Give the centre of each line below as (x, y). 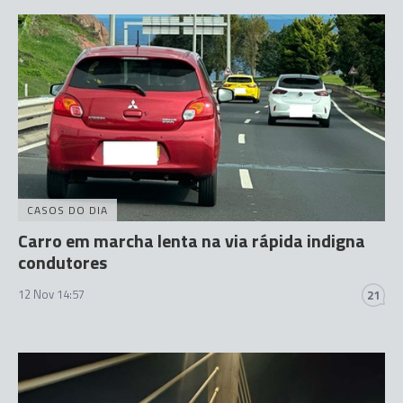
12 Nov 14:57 (51, 294)
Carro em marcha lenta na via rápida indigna (192, 240)
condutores (63, 262)
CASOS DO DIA (67, 210)
